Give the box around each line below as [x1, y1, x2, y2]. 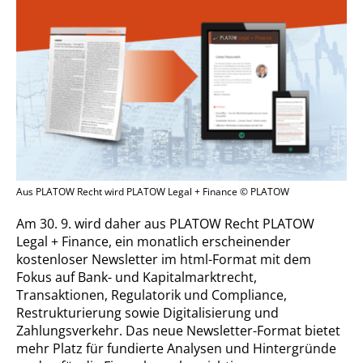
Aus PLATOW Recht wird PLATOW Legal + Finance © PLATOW [16, 185, 289, 199]
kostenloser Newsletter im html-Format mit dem [16, 250, 311, 269]
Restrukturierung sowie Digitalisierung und [16, 304, 279, 322]
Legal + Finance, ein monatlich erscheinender [16, 233, 291, 251]
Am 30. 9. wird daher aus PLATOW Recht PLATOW [16, 215, 314, 233]
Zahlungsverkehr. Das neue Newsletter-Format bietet [16, 322, 340, 340]
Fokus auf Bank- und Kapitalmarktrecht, [16, 268, 257, 287]
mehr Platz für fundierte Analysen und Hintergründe [16, 340, 336, 358]
